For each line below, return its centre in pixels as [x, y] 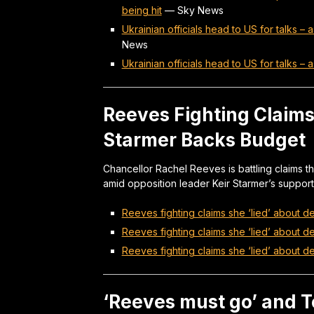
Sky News [200, 10]
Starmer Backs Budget [204, 139]
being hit [142, 10]
